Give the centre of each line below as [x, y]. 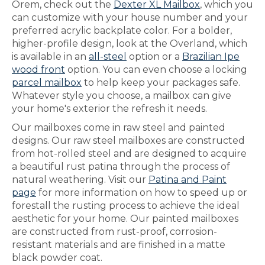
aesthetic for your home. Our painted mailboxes [125, 219]
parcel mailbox [47, 83]
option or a [154, 56]
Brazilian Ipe [211, 56]
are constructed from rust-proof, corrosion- [114, 232]
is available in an [50, 56]
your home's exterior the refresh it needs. [109, 109]
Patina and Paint [188, 180]
